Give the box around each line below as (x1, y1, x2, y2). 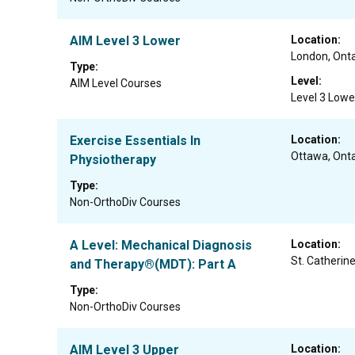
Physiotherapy (70, 152, 156, 167)
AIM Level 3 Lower (70, 33, 181, 48)
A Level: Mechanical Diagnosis (70, 238, 252, 253)
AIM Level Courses (70, 77, 162, 90)
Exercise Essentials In (70, 133, 200, 148)
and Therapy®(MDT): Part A (70, 257, 236, 272)
